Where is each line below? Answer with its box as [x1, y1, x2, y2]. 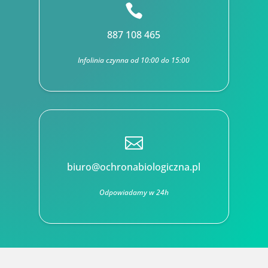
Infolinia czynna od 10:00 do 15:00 [78, 55, 190, 66]
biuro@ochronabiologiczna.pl [67, 160, 201, 174]
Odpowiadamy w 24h [99, 187, 169, 198]
